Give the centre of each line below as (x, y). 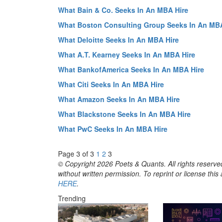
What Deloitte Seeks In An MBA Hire (118, 39)
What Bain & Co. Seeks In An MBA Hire (123, 10)
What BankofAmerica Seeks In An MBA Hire (131, 69)
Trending (72, 198)
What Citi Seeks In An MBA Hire (111, 84)
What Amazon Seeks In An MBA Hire (119, 99)
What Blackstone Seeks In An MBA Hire (124, 114)
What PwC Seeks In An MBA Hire (113, 129)
